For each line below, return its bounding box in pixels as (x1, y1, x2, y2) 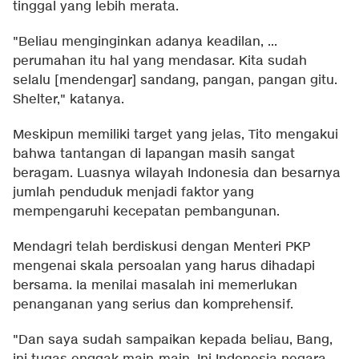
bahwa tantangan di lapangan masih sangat (13, 146, 295, 163)
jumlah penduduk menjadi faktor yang (13, 184, 254, 202)
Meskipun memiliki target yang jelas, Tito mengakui (13, 127, 338, 144)
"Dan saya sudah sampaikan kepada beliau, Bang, (13, 332, 333, 349)
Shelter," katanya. (13, 91, 124, 109)
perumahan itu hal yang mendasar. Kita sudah (13, 53, 307, 71)
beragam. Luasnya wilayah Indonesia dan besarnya (13, 165, 341, 183)
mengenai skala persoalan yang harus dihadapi (13, 258, 315, 276)
